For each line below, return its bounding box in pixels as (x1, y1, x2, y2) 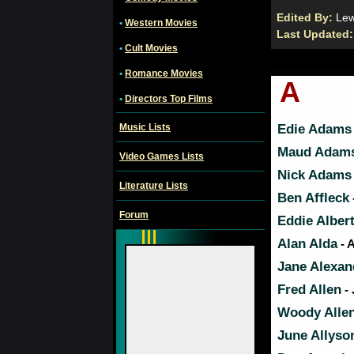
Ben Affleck (277, 190, 349, 205)
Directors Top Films (125, 93, 213, 104)
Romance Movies (125, 68, 203, 79)
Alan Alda (277, 236, 337, 251)
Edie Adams (277, 122, 352, 137)
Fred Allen (277, 282, 341, 297)
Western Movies (125, 17, 198, 28)
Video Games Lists (119, 151, 204, 162)
